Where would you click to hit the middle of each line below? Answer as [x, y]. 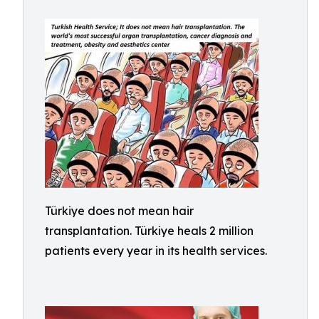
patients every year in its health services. [156, 251]
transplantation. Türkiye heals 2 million [149, 231]
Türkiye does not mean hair [119, 211]
